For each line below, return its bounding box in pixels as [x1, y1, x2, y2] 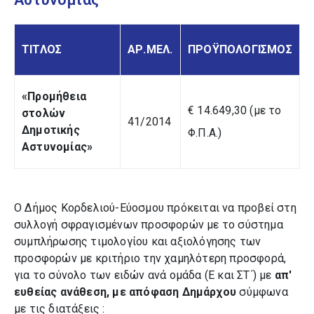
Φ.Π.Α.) [188, 126, 222, 139]
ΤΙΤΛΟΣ [22, 43, 62, 56]
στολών [22, 107, 66, 120]
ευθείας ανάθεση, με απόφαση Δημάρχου [14, 285, 240, 299]
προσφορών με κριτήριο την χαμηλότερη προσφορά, [14, 252, 287, 265]
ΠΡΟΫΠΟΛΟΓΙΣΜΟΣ [188, 43, 292, 56]
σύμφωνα [239, 285, 288, 299]
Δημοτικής [22, 123, 80, 137]
